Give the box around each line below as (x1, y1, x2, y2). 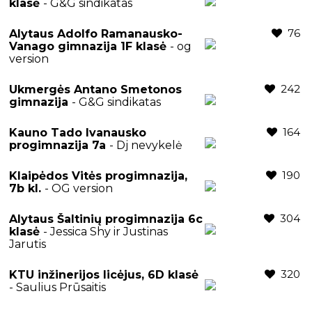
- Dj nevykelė (109, 138, 182, 152)
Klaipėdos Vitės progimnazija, (9, 169, 187, 182)
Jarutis (9, 237, 46, 251)
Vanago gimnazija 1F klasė (9, 39, 170, 53)
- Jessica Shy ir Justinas (43, 224, 168, 238)
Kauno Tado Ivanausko (9, 125, 146, 139)
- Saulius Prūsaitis (9, 280, 106, 294)
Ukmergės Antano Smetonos (9, 82, 182, 96)
